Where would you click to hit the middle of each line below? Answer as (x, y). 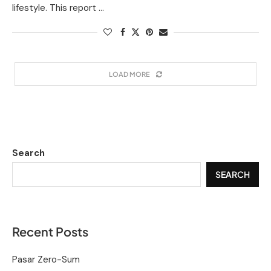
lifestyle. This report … (58, 8)
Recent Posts (50, 231)
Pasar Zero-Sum (46, 259)
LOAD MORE (129, 74)
